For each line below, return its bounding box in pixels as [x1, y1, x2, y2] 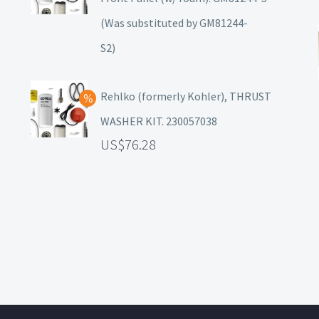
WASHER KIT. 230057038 [100, 114, 217, 129]
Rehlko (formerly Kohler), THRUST [100, 89, 271, 104]
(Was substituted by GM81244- [100, 16, 248, 31]
